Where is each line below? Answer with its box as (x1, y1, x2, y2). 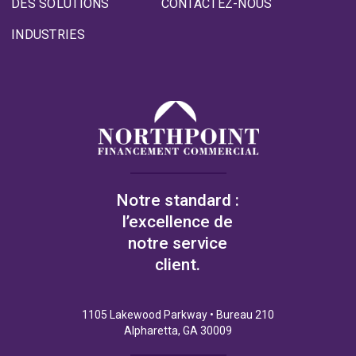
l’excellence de (122, 211, 234, 231)
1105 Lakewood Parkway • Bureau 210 (82, 308, 274, 321)
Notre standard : (116, 190, 240, 210)
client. (155, 254, 201, 274)
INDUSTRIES (11, 26, 85, 42)
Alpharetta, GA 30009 (124, 323, 232, 337)
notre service (128, 233, 228, 253)
